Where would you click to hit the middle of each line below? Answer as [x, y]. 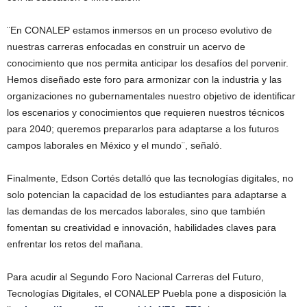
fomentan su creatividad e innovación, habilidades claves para [142, 227]
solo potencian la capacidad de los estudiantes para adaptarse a [147, 194]
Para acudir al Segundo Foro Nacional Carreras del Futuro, [135, 277]
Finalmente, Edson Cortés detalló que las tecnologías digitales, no [150, 178]
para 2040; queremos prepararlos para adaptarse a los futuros [143, 128]
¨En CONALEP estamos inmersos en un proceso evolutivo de [139, 30]
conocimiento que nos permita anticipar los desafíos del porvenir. [148, 63]
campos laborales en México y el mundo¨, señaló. [114, 145]
